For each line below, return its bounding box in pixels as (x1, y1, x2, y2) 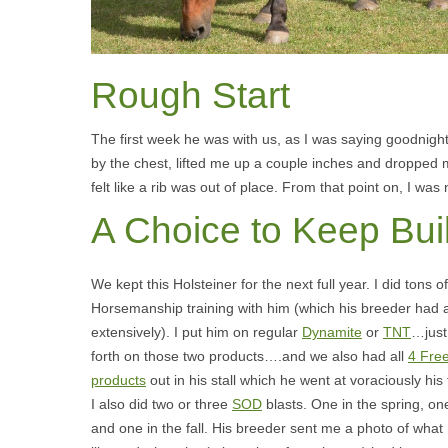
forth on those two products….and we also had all (91, 348, 408, 365)
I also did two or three (91, 396, 232, 413)
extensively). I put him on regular (91, 324, 302, 341)
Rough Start (91, 75, 290, 117)
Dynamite (302, 324, 362, 341)
